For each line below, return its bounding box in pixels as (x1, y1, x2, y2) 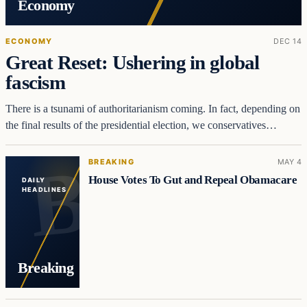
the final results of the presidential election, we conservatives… (5, 119, 277, 132)
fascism (5, 71, 65, 94)
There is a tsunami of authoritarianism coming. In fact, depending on (5, 103, 300, 115)
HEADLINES (21, 186, 67, 194)
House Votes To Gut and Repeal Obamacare (88, 173, 297, 187)
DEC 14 (273, 36, 302, 46)
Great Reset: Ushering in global (5, 51, 260, 74)
